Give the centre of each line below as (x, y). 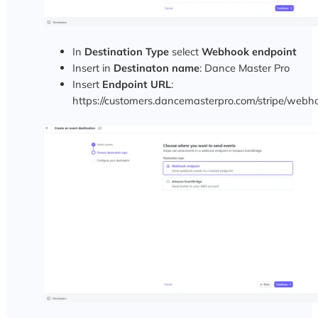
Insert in (93, 67)
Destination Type (126, 51)
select (185, 51)
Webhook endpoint (249, 51)
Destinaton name (156, 67)
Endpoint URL (136, 84)
